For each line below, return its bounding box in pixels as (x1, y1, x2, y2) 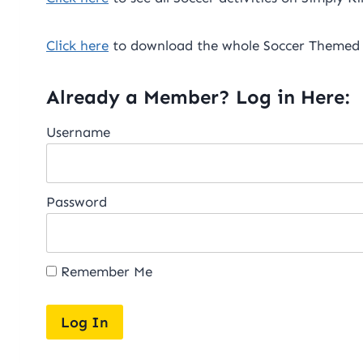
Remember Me (57, 263, 152, 280)
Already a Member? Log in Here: (46, 85, 349, 109)
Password (46, 194, 107, 211)
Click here (46, 37, 109, 54)
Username (46, 124, 110, 141)
